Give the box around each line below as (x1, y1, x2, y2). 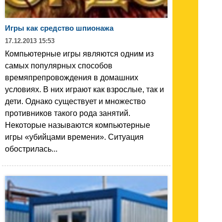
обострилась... (5, 144, 57, 153)
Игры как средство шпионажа (5, 23, 113, 32)
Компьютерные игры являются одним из (5, 49, 154, 58)
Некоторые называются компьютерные (5, 120, 150, 129)
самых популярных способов (5, 61, 112, 70)
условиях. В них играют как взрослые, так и (5, 85, 164, 94)
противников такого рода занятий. (5, 109, 130, 117)
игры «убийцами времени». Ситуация (5, 132, 144, 141)
